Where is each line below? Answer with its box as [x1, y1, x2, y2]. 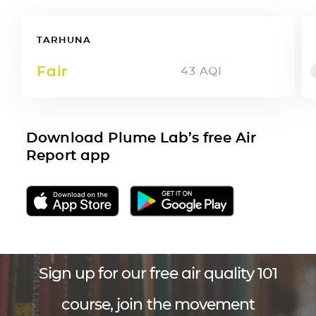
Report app [26, 146, 110, 164]
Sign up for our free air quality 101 [38, 263, 278, 283]
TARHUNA [37, 33, 91, 45]
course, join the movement [61, 294, 255, 314]
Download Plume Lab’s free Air [26, 128, 256, 146]
